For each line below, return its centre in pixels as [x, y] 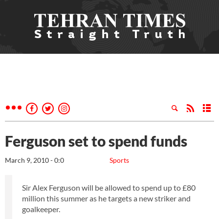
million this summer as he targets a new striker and [106, 198]
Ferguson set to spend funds [96, 141]
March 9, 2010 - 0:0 [34, 160]
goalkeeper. [41, 209]
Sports [119, 160]
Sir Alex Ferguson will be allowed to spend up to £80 [109, 187]
